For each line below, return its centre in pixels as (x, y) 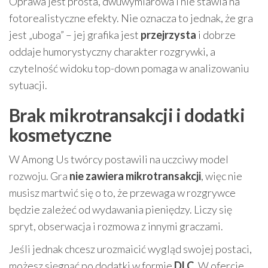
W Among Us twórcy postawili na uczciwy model (119, 159)
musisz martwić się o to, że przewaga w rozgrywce (122, 193)
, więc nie (222, 176)
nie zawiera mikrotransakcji (135, 176)
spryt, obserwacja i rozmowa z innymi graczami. (116, 226)
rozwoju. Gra (39, 176)
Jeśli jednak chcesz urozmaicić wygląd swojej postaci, (130, 249)
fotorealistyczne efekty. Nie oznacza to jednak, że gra (131, 18)
